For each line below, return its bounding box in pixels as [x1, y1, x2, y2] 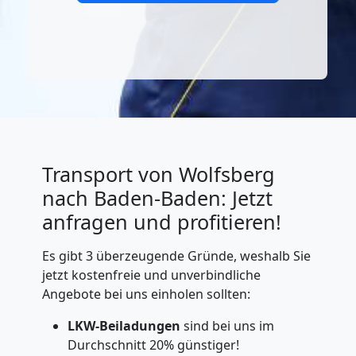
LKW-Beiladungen [67, 317, 180, 335]
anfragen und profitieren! [41, 208, 281, 235]
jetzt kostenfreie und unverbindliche [41, 266, 261, 284]
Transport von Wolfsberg [41, 161, 275, 188]
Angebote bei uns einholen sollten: [41, 285, 250, 303]
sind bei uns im [180, 317, 274, 335]
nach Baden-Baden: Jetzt [41, 184, 273, 211]
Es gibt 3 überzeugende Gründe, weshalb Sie [41, 247, 311, 265]
